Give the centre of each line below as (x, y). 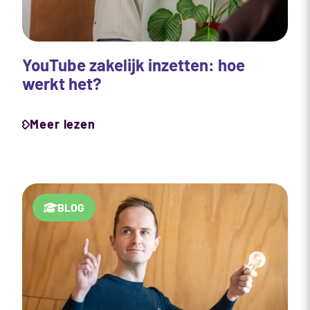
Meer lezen (63, 124)
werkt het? (62, 84)
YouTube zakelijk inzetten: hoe (134, 65)
